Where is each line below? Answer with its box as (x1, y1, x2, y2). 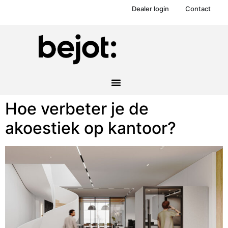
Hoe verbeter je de (5, 99, 149, 119)
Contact (185, 5, 211, 13)
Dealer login (131, 5, 169, 13)
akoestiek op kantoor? (5, 118, 176, 138)
